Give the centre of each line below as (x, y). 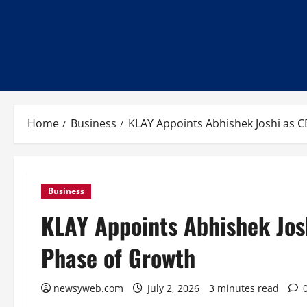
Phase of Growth (118, 257)
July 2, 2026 (173, 288)
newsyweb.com (88, 288)
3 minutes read (244, 288)
